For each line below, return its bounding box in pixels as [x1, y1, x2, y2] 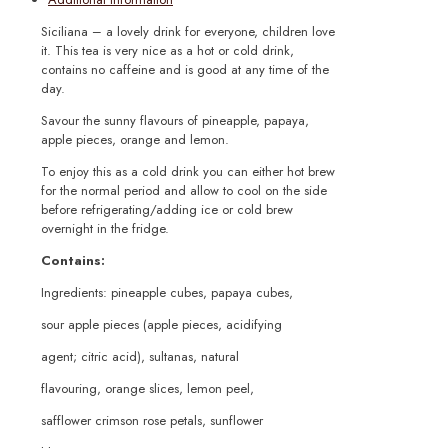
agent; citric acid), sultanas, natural [41, 347, 239, 367]
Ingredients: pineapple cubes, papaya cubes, [41, 283, 293, 303]
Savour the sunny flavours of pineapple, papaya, [41, 111, 309, 131]
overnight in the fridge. [41, 219, 169, 239]
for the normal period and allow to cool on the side [41, 181, 327, 201]
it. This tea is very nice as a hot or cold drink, [41, 41, 294, 61]
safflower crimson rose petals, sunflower [41, 411, 263, 431]
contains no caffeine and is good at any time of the [41, 60, 329, 80]
